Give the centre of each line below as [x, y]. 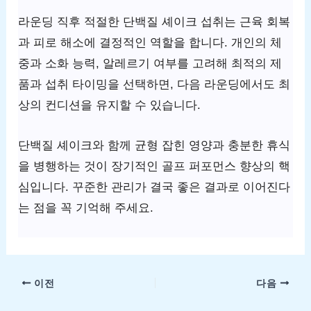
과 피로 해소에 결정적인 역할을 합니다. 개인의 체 [150, 43]
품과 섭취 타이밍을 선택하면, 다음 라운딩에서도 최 [154, 85]
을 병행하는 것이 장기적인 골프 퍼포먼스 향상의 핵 [154, 166]
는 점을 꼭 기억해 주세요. [86, 208]
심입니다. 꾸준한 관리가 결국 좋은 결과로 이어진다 [154, 187]
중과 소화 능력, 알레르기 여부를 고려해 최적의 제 [150, 64]
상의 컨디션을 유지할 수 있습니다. [110, 106]
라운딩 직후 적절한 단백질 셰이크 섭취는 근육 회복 [154, 22]
